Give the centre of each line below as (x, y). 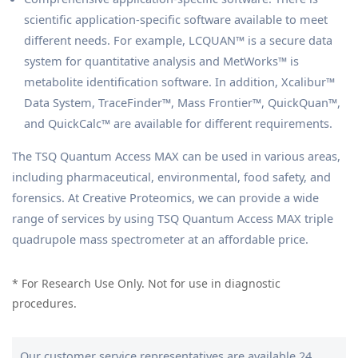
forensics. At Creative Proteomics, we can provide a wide (165, 197)
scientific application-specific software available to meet (176, 19)
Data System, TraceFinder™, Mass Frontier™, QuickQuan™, (182, 102)
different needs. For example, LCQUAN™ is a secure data (178, 40)
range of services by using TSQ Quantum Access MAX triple (173, 218)
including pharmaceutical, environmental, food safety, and (171, 176)
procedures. (44, 303)
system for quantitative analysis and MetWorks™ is (161, 60)
